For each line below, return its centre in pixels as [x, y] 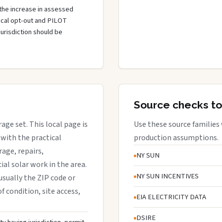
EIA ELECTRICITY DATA [171, 197]
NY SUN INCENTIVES [167, 176]
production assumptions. [176, 138]
